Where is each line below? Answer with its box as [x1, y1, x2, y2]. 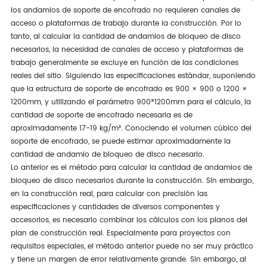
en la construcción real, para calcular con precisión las [10, 188, 207, 200]
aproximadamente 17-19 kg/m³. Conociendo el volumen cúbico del [10, 122, 252, 134]
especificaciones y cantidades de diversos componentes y [10, 201, 220, 213]
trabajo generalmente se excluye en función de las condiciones [10, 57, 238, 69]
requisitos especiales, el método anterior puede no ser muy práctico [10, 240, 253, 252]
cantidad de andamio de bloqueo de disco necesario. [10, 148, 204, 160]
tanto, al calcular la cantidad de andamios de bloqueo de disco [10, 30, 241, 42]
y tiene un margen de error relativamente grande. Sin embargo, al [10, 253, 246, 265]
